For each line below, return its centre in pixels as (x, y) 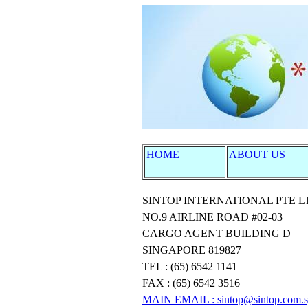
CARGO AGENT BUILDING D (217, 233)
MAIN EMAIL (177, 299)
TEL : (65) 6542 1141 (190, 266)
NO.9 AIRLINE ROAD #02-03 (212, 217)
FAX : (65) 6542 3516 (191, 283)
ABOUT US (257, 154)
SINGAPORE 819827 (192, 250)
